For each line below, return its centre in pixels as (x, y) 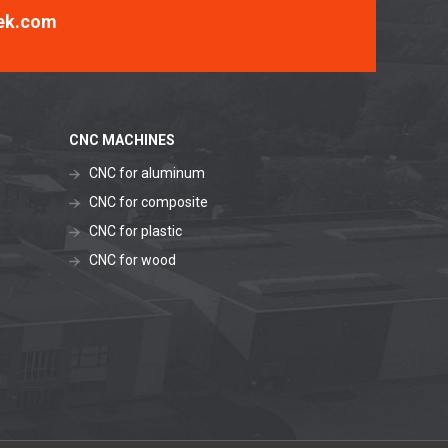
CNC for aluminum (146, 173)
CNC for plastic (135, 231)
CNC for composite (148, 202)
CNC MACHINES (121, 140)
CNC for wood (132, 260)
